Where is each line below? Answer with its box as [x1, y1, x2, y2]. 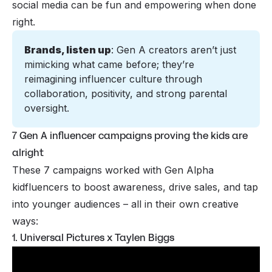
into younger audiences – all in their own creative [12, 198, 239, 211]
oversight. [24, 102, 69, 115]
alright [12, 146, 44, 160]
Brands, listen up [24, 44, 111, 56]
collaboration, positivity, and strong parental [24, 87, 227, 100]
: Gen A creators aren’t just [111, 44, 236, 56]
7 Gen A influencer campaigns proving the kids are [12, 129, 248, 143]
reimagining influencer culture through [24, 73, 202, 86]
